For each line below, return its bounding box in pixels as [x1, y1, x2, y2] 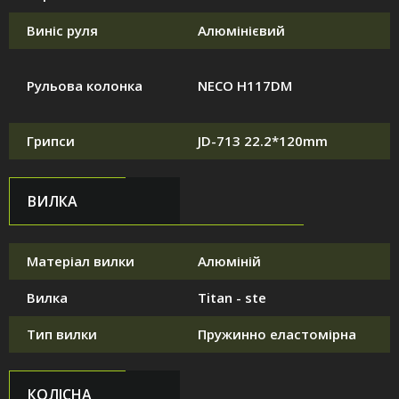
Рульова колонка [27, 77, 142, 95]
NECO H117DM [198, 77, 292, 95]
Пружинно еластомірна [198, 325, 356, 344]
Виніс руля [27, 21, 98, 40]
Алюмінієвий [198, 21, 285, 40]
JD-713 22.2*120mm [198, 132, 328, 151]
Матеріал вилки [27, 252, 134, 271]
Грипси [27, 132, 75, 151]
